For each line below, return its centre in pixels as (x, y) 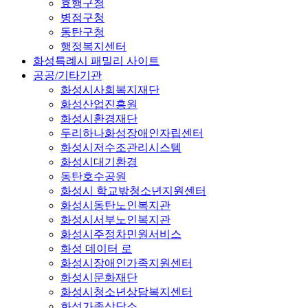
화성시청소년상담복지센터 (126, 292)
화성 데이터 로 (96, 249)
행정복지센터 (93, 47)
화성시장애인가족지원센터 (126, 263)
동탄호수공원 (93, 177)
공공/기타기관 (67, 76)
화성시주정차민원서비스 (121, 234)
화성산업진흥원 (99, 104)
